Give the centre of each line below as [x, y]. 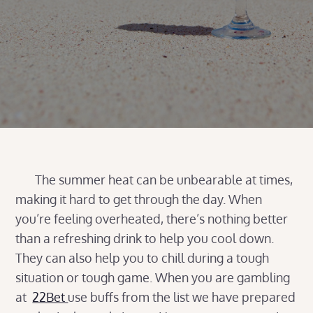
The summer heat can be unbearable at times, [154, 180]
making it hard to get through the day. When [139, 199]
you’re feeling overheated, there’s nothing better [152, 219]
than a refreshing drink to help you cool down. [145, 238]
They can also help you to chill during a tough [143, 258]
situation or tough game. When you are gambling [153, 277]
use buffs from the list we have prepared [182, 297]
